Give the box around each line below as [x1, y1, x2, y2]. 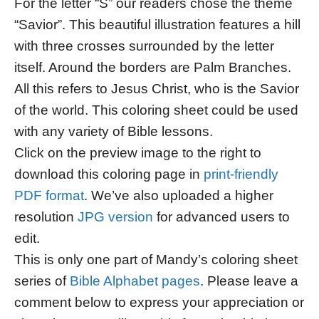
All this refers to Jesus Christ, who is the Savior [14, 80, 299, 96]
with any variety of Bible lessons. [14, 123, 213, 139]
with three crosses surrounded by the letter [14, 38, 274, 53]
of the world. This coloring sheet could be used [14, 102, 298, 117]
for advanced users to [153, 209, 290, 224]
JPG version [78, 209, 153, 224]
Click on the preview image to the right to [14, 145, 261, 160]
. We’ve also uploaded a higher [84, 187, 273, 203]
